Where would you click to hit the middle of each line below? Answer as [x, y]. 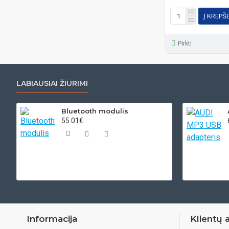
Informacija [52, 219]
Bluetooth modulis [95, 111]
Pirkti [185, 43]
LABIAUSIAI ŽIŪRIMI [52, 83]
